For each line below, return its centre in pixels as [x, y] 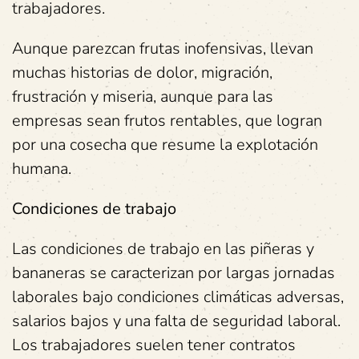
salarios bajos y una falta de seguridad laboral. [176, 321]
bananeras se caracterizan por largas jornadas [173, 273]
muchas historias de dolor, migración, [142, 73]
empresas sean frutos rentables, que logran [167, 121]
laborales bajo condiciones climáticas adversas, [178, 297]
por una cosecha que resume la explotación [165, 145]
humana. [42, 169]
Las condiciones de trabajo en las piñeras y [163, 249]
